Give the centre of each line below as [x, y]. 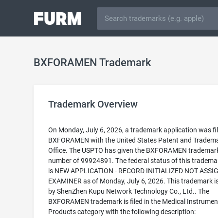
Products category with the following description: [122, 212]
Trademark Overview [93, 104]
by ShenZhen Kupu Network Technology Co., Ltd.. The [128, 191]
